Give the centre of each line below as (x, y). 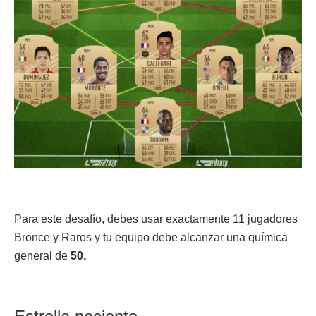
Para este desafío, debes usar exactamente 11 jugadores (156, 219)
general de (42, 255)
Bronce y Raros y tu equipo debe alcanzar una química (151, 237)
